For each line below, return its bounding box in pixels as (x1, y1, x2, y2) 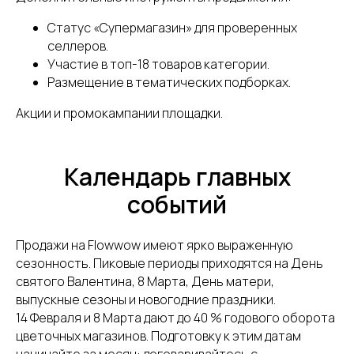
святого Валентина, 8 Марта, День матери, (16, 273, 274, 290)
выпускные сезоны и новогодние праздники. (16, 291, 276, 308)
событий (127, 188, 227, 220)
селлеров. (47, 37, 108, 55)
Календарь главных (63, 160, 291, 193)
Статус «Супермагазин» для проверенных (47, 19, 297, 36)
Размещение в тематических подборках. (47, 73, 291, 91)
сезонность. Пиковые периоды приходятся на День (16, 254, 323, 272)
